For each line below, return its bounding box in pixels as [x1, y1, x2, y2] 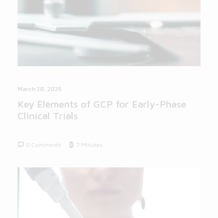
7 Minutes [76, 141, 103, 149]
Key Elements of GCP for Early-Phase [18, 98, 186, 110]
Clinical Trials [18, 110, 78, 122]
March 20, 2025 [18, 85, 61, 93]
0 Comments [26, 141, 61, 149]
